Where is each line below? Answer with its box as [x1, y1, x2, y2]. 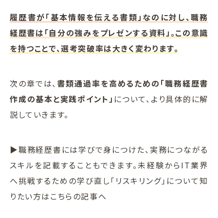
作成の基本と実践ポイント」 [10, 93, 114, 105]
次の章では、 [10, 77, 57, 90]
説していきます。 [10, 109, 69, 121]
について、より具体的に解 [113, 93, 208, 105]
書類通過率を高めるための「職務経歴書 [57, 77, 208, 90]
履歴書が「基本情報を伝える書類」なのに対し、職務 [10, 11, 208, 23]
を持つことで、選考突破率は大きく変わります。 [10, 42, 179, 54]
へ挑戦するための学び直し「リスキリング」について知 [10, 175, 208, 187]
